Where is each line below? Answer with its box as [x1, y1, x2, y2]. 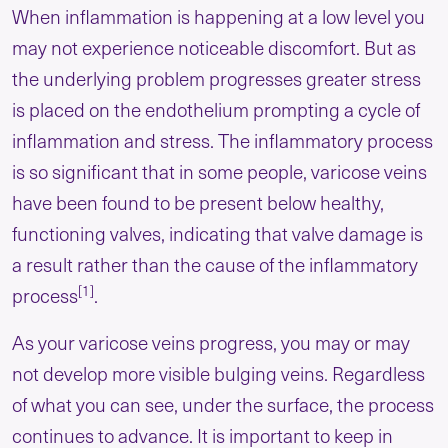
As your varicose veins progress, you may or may [12, 329, 410, 356]
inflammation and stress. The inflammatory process [12, 127, 433, 154]
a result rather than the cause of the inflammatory [12, 251, 418, 278]
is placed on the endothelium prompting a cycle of [12, 96, 420, 123]
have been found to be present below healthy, [12, 189, 384, 216]
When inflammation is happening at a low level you [12, 3, 425, 30]
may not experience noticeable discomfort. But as [12, 34, 416, 61]
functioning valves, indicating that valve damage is [12, 220, 423, 247]
